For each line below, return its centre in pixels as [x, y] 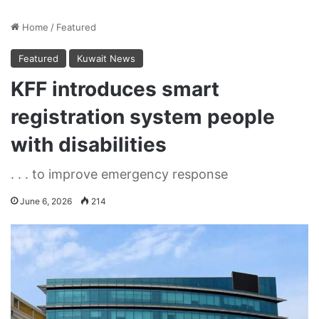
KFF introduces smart [115, 89]
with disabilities [89, 144]
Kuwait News [106, 58]
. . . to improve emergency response [119, 174]
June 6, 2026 [46, 201]
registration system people [143, 116]
